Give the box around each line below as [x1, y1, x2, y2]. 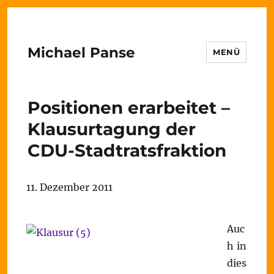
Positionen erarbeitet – [27, 97, 230, 118]
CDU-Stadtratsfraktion [27, 140, 226, 161]
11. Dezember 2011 [26, 181, 113, 193]
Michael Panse [27, 43, 135, 61]
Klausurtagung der [27, 119, 196, 139]
